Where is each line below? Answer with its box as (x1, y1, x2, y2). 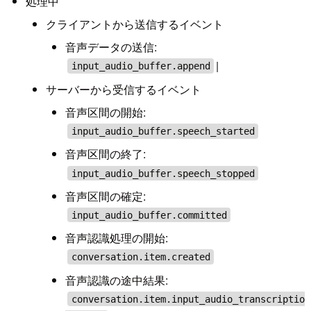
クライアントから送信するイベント (45, 15, 224, 32)
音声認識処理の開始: (65, 230, 169, 246)
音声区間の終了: (65, 146, 146, 162)
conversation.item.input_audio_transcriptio (71, 293, 305, 305)
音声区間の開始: (65, 104, 146, 121)
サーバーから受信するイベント (45, 81, 201, 97)
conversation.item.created (71, 251, 210, 263)
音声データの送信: (65, 39, 158, 56)
